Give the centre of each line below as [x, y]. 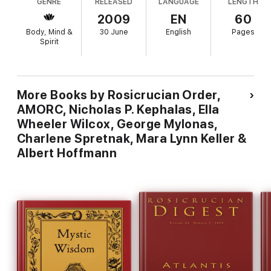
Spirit [49, 42]
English [179, 32]
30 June [114, 32]
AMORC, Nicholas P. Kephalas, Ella [118, 110]
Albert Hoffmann [67, 153]
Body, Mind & [49, 32]
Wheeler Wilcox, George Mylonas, [117, 124]
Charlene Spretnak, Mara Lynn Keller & [132, 139]
